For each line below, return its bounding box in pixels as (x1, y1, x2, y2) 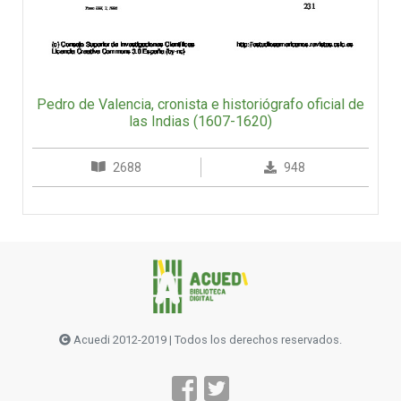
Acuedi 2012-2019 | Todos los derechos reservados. (71, 333, 342, 347)
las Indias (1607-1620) (129, 113, 272, 131)
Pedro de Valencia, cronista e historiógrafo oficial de (37, 96, 364, 114)
